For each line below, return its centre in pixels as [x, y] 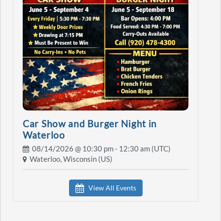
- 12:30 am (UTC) [142, 149]
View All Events [110, 188]
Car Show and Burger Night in [90, 123]
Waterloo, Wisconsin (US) [70, 159]
